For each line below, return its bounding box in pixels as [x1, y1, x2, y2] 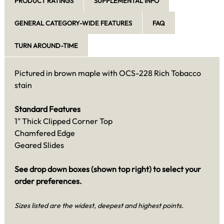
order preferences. [14, 175, 82, 186]
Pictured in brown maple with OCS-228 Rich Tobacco [14, 67, 201, 78]
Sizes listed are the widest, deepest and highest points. [14, 200, 183, 210]
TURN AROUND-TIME [14, 41, 78, 49]
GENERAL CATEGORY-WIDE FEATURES [14, 19, 132, 27]
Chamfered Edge [14, 127, 75, 138]
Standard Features [14, 103, 80, 114]
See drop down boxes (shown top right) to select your [14, 163, 201, 174]
